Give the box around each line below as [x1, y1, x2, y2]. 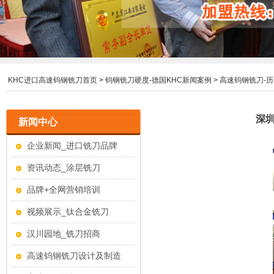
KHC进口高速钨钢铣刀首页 [8, 75, 97, 84]
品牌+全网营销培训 [27, 184, 100, 194]
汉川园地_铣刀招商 [27, 228, 100, 239]
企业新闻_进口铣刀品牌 [27, 140, 117, 150]
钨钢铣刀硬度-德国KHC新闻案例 [105, 75, 212, 84]
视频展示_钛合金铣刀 [27, 206, 109, 217]
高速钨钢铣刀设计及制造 [27, 250, 121, 261]
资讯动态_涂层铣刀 [27, 162, 100, 172]
